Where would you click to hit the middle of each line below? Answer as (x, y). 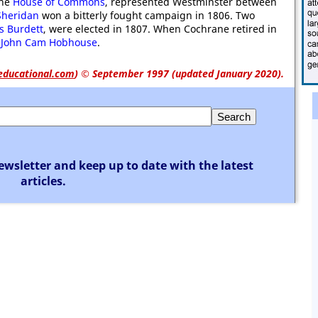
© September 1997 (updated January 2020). (181, 73)
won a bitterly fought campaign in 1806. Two (147, 15)
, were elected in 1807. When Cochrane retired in (160, 29)
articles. (43, 181)
